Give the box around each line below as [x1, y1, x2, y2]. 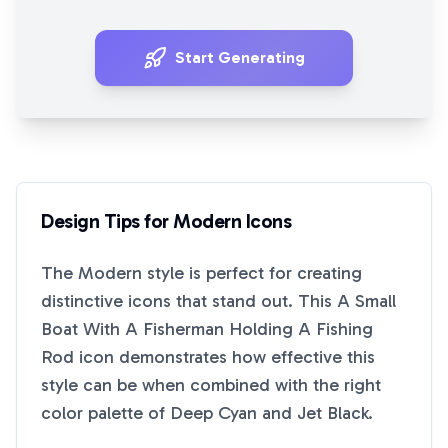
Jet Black [297, 402, 368, 424]
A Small [337, 290, 396, 312]
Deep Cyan [170, 402, 257, 424]
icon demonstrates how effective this [74, 346, 375, 368]
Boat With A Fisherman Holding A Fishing [41, 318, 373, 340]
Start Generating [175, 48, 305, 67]
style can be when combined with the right [41, 374, 381, 396]
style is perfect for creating [142, 262, 362, 284]
